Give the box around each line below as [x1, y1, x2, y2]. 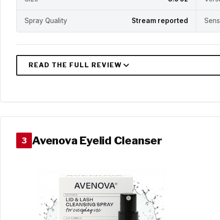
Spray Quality [25, 17, 67, 25]
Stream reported [132, 17, 188, 25]
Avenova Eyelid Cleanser [32, 133, 162, 147]
